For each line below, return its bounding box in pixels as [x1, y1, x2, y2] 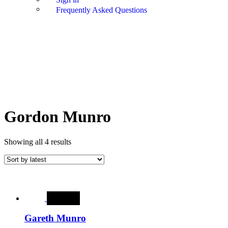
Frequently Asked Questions [56, 5, 147, 14]
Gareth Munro [24, 212, 86, 223]
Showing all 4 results [4, 137, 71, 146]
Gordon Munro [4, 107, 111, 126]
